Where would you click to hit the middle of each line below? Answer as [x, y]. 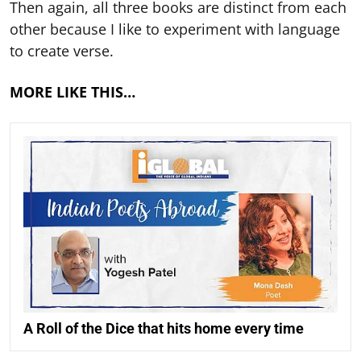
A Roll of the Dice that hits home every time [164, 329]
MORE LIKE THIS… [73, 92]
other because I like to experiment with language [175, 29]
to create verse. [62, 51]
